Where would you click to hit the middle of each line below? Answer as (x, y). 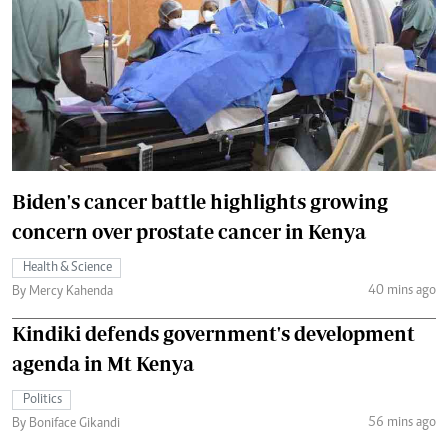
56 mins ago (401, 422)
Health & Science (67, 268)
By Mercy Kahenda (62, 292)
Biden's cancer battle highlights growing (200, 202)
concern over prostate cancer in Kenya (189, 232)
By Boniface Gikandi (66, 424)
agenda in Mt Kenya (103, 364)
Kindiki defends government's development (213, 334)
